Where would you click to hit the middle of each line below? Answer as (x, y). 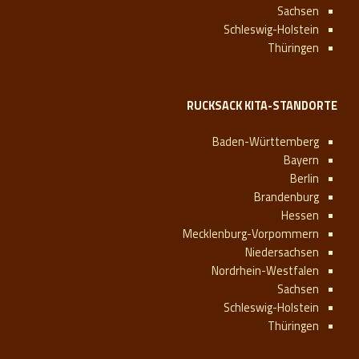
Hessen (300, 216)
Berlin (304, 179)
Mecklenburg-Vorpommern (250, 234)
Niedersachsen (282, 253)
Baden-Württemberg (265, 142)
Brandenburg (286, 198)
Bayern (301, 161)
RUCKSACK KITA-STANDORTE (262, 105)
